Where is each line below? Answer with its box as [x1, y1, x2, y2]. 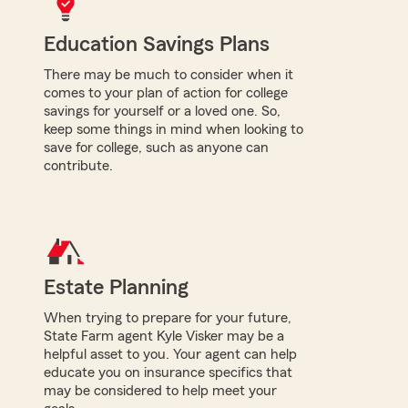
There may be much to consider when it [44, 66, 293, 82]
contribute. [44, 158, 113, 173]
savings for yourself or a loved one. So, [44, 103, 280, 118]
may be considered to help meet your [44, 382, 277, 398]
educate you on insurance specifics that [44, 364, 292, 380]
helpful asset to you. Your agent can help [44, 346, 297, 362]
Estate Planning [44, 276, 189, 299]
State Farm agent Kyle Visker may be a [44, 328, 284, 343]
